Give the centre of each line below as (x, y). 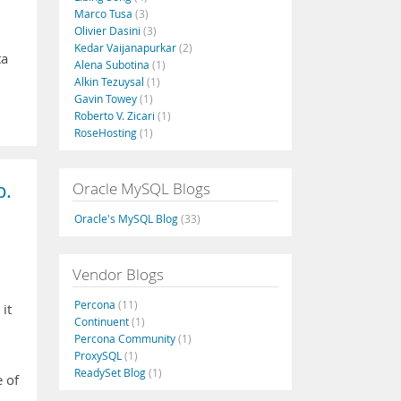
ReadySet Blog (111, 372)
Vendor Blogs (118, 274)
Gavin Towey (107, 98)
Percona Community (126, 338)
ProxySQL (99, 355)
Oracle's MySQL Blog (128, 218)
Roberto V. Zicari (116, 115)
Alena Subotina (113, 64)
